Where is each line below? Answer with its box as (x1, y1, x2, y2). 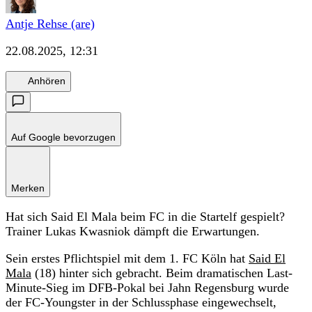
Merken (11, 182, 45, 194)
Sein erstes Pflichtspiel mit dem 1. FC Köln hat (6, 251, 249, 265)
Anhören (28, 75, 65, 87)
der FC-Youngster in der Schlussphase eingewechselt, (6, 295, 276, 309)
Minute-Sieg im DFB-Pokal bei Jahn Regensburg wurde (6, 280, 289, 295)
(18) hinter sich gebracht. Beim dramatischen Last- (31, 265, 292, 280)
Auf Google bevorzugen (11, 131, 116, 143)
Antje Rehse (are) (6, 16, 95, 31)
